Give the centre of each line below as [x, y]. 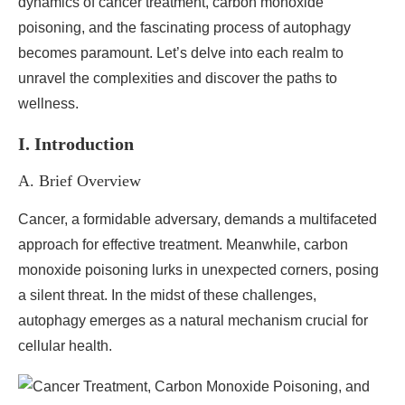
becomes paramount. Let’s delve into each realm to [181, 53]
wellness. [48, 104]
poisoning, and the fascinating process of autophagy [184, 28]
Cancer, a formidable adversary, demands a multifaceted [198, 219]
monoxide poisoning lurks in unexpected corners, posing [198, 270]
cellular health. [65, 346]
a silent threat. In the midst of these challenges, [167, 295]
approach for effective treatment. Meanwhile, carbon [183, 245]
